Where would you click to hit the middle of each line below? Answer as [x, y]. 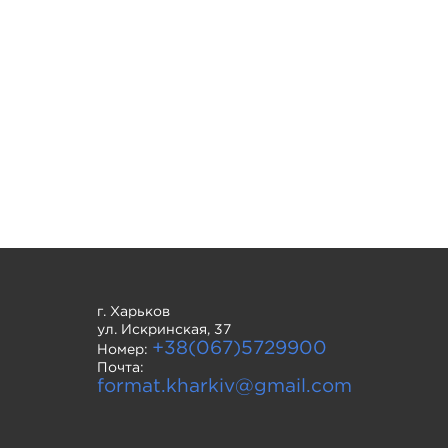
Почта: [120, 367]
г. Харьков [133, 311]
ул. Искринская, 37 [164, 329]
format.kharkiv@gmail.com [224, 386]
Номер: [124, 349]
